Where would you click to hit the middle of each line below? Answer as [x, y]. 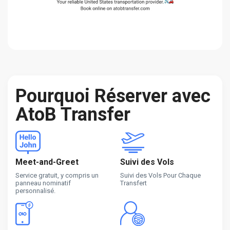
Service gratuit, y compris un [57, 175]
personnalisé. [35, 190]
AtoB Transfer [73, 114]
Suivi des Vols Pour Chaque [160, 175]
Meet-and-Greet [47, 162]
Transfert [133, 183]
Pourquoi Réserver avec [113, 96]
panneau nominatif [43, 183]
